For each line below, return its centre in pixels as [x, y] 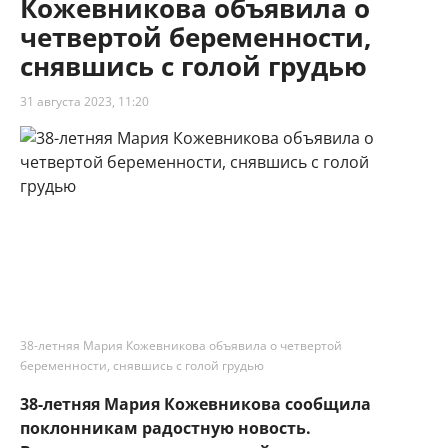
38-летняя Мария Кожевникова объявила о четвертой [181, 346]
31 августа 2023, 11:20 [84, 102]
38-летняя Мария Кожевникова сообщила [195, 404]
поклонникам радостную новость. [165, 428]
